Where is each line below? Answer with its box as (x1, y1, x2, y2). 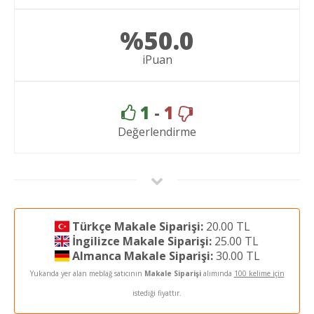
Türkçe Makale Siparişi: (71, 218, 203, 234)
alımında (200, 268, 234, 278)
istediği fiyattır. (132, 287, 182, 298)
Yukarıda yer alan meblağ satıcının (29, 268, 144, 278)
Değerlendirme (118, 123, 196, 139)
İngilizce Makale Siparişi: (71, 233, 212, 249)
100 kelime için (233, 268, 285, 278)
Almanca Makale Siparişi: (71, 247, 213, 264)
